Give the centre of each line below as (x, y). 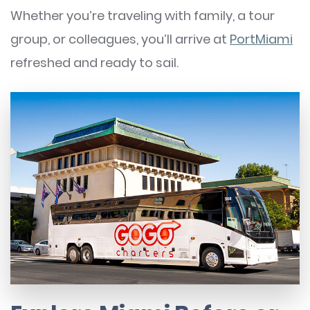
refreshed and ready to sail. (94, 62)
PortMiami (261, 39)
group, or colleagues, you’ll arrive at (120, 39)
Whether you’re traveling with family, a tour (143, 15)
